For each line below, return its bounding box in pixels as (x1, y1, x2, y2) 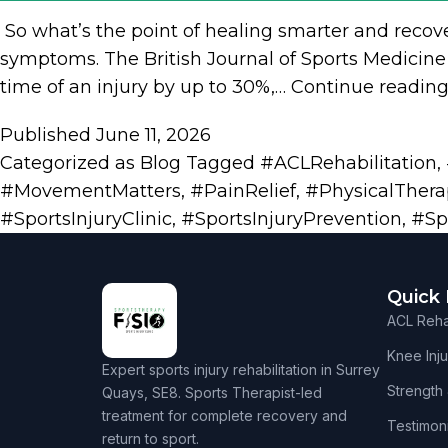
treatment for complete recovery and (102, 407, 347, 425)
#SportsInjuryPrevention (181, 208, 402, 231)
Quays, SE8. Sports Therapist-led (102, 384, 322, 402)
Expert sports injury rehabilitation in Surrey (102, 361, 380, 379)
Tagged (186, 152, 260, 175)
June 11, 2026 (96, 124, 211, 147)
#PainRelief (190, 180, 296, 203)
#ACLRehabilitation (260, 152, 437, 175)
